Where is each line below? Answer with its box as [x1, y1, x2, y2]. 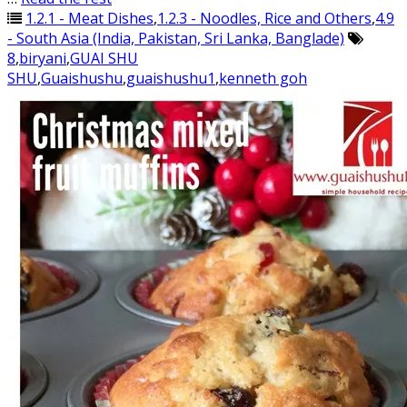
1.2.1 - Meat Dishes [25, 8, 154, 28]
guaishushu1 [126, 68, 215, 88]
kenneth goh [219, 68, 307, 88]
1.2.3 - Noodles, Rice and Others [157, 8, 372, 28]
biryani [19, 48, 66, 68]
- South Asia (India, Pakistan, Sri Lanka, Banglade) [7, 28, 344, 48]
